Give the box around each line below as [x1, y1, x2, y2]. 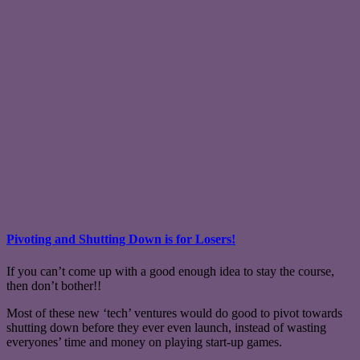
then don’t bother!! [6, 278, 101, 292]
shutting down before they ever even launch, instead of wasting [6, 320, 326, 334]
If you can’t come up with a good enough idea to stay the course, [6, 264, 334, 278]
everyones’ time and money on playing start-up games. [6, 334, 282, 349]
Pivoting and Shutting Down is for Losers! [6, 232, 235, 247]
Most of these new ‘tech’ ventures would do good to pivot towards [6, 305, 342, 320]
